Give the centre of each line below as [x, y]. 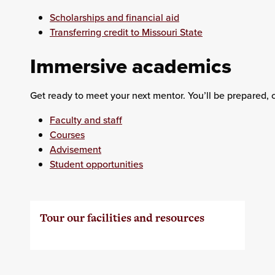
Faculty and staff [86, 120]
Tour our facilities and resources [122, 218]
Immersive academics [130, 66]
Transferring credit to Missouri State [126, 32]
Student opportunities [96, 164]
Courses [67, 135]
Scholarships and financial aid [114, 17]
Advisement [75, 149]
